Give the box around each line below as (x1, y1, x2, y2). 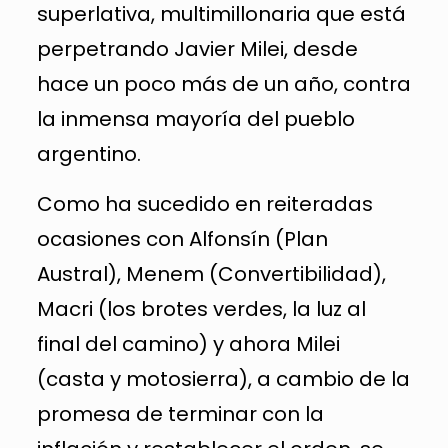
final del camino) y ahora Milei (36, 329, 340, 358)
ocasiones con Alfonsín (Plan (36, 224, 328, 253)
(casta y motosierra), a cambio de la (36, 364, 410, 393)
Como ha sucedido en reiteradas (36, 189, 373, 218)
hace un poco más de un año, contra (36, 69, 411, 98)
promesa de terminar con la (36, 399, 324, 428)
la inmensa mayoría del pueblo (36, 104, 355, 133)
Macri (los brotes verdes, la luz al (36, 294, 366, 323)
